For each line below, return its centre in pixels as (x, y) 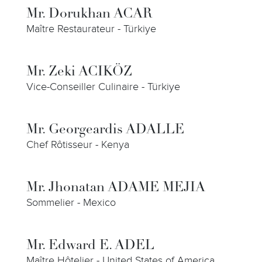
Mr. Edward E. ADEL (90, 246)
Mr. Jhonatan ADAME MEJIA (116, 188)
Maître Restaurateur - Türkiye (91, 29)
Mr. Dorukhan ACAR (89, 14)
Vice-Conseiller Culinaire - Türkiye (103, 87)
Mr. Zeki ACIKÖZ (79, 72)
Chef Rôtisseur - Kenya (78, 145)
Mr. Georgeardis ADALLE (105, 130)
